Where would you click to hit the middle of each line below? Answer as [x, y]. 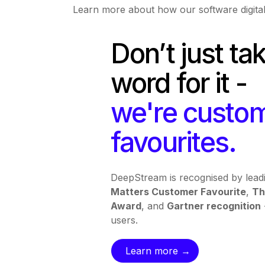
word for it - [178, 83]
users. [124, 220]
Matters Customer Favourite [178, 192]
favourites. [173, 142]
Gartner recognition [214, 206]
